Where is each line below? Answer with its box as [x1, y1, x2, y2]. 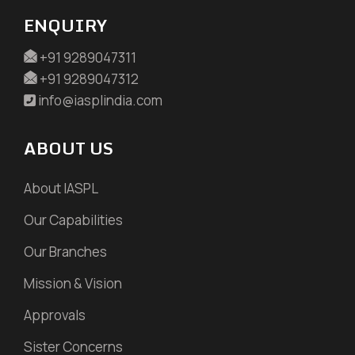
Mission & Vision [24, 274, 122, 293]
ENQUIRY [24, 12, 107, 40]
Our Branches [24, 242, 107, 261]
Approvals [24, 306, 86, 325]
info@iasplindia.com [38, 91, 162, 110]
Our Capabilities [24, 211, 123, 230]
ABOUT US [24, 135, 113, 162]
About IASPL [24, 179, 98, 198]
